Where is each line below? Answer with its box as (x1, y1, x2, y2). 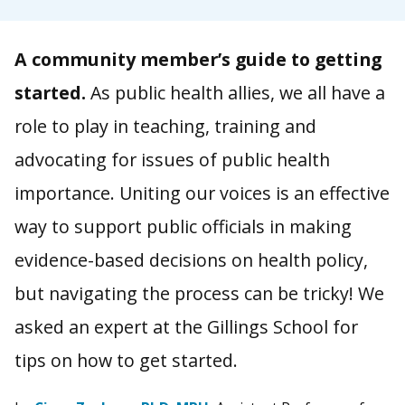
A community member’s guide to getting (14, 47, 381, 72)
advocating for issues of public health (14, 147, 330, 173)
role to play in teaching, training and (14, 114, 316, 139)
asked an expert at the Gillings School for (14, 315, 358, 340)
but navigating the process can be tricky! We (14, 281, 384, 306)
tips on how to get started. (14, 348, 238, 373)
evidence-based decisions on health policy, (14, 248, 368, 273)
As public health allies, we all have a (85, 80, 385, 106)
